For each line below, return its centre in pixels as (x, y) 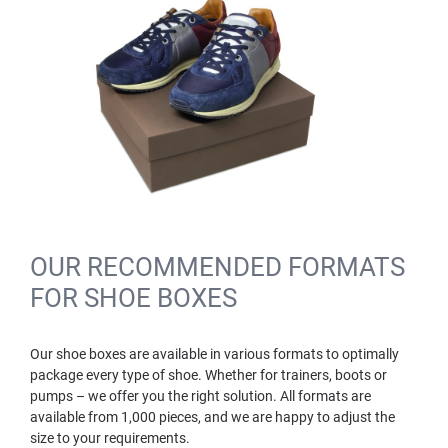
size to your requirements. (110, 437)
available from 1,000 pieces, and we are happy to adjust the (212, 416)
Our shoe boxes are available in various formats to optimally (214, 353)
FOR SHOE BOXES (133, 297)
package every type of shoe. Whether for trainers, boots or (208, 374)
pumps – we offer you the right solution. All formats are (200, 395)
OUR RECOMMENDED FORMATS (217, 266)
